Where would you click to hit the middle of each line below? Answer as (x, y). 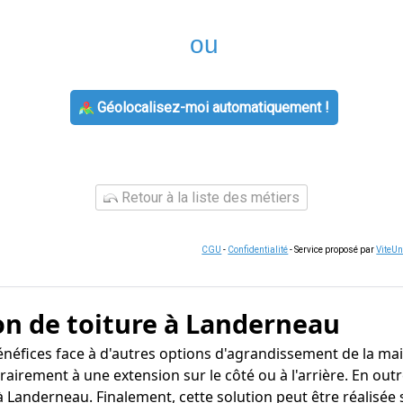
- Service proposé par (332, 250)
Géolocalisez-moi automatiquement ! (211, 107)
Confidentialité (258, 250)
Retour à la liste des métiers (209, 197)
